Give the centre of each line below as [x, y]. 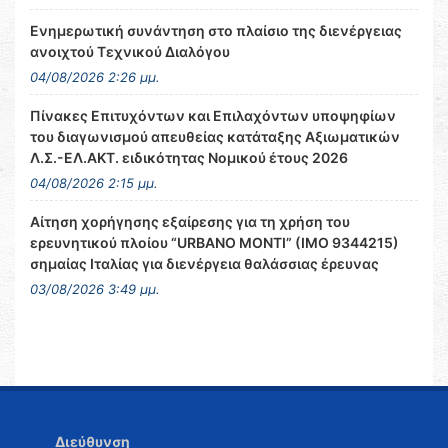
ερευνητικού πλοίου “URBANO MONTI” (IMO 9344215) [214, 242]
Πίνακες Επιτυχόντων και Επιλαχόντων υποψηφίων [213, 115]
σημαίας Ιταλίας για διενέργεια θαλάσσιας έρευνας [204, 263]
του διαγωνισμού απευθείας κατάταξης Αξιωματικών [215, 136]
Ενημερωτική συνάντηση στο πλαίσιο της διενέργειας [216, 30]
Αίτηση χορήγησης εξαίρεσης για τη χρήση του [190, 221]
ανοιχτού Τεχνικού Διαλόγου [130, 51]
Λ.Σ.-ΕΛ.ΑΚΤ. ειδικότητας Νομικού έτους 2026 [189, 157]
